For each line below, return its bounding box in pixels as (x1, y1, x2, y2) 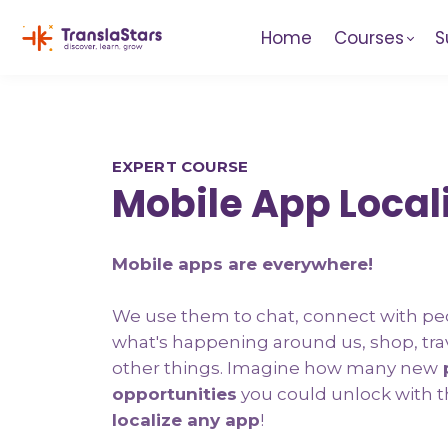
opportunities (112, 384, 237, 404)
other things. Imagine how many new (112, 358, 438, 378)
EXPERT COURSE (112, 157, 249, 176)
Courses (333, 25, 404, 50)
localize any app (112, 410, 260, 430)
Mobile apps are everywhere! (112, 254, 373, 274)
